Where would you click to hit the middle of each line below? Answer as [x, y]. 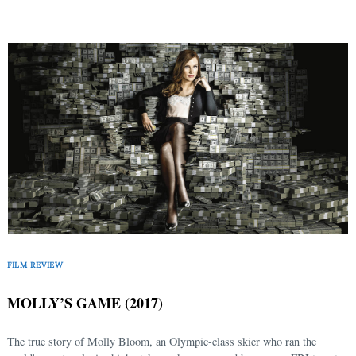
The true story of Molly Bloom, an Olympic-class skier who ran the [162, 342]
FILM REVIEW [35, 265]
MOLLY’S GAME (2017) [85, 303]
